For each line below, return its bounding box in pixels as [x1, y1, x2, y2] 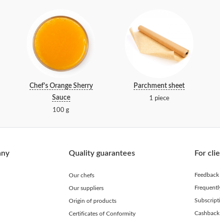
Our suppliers [73, 185, 104, 191]
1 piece [149, 95, 169, 101]
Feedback [197, 172, 219, 178]
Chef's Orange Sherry [29, 82, 93, 89]
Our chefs [73, 172, 94, 178]
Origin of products [73, 198, 116, 204]
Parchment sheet [134, 82, 185, 89]
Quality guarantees [68, 149, 135, 157]
